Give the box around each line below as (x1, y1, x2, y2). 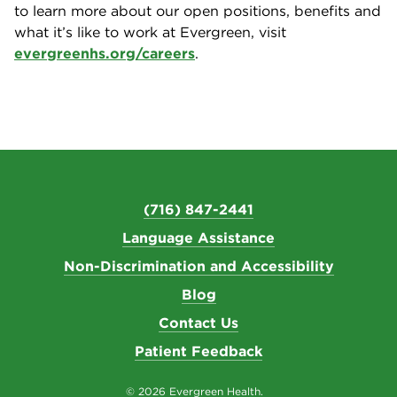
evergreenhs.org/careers (14, 44, 195, 62)
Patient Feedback (135, 343, 262, 360)
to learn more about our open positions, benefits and (14, 2, 381, 19)
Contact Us (159, 315, 238, 331)
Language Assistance (122, 230, 275, 246)
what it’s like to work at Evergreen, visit (14, 23, 286, 41)
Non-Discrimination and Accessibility (63, 258, 334, 275)
